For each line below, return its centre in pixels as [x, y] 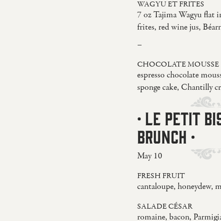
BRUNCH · [166, 136]
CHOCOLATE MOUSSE [178, 64]
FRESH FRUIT [161, 176]
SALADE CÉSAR [165, 206]
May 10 [149, 156]
